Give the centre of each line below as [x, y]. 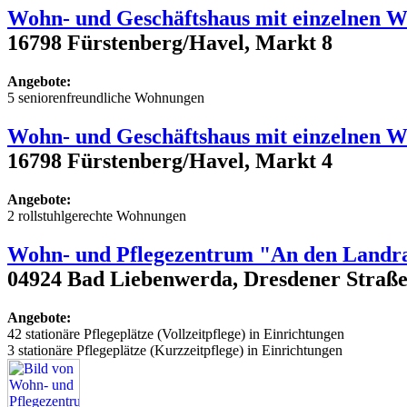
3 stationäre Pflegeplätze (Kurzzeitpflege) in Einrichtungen [175, 350]
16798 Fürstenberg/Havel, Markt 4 [170, 160]
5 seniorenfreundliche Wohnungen [106, 97]
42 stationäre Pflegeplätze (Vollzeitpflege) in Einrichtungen [176, 333]
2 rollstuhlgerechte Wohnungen [97, 215]
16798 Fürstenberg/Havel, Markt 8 [170, 43]
